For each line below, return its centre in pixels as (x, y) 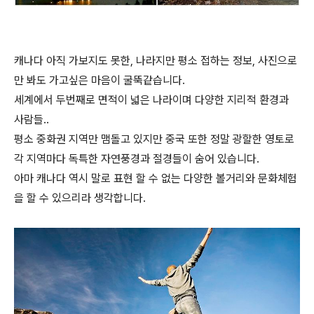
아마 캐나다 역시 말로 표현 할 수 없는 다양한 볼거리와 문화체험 (156, 178)
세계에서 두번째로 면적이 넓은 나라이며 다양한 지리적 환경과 (151, 100)
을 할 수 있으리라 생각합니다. (80, 198)
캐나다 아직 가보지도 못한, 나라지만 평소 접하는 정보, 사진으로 (156, 60)
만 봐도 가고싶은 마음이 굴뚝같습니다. (100, 80)
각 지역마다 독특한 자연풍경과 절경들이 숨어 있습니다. (137, 158)
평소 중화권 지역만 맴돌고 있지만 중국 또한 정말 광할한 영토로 (154, 139)
